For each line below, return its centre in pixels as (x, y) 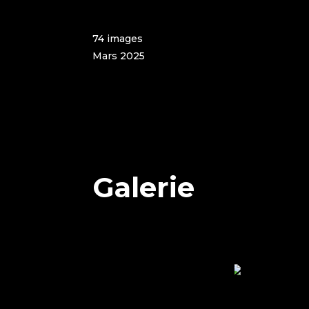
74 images (118, 38)
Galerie (144, 187)
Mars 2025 (119, 56)
